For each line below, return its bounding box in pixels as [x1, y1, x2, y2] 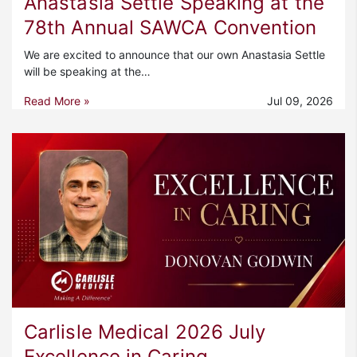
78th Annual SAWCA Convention [24, 15, 317, 39]
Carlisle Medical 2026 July [24, 320, 266, 344]
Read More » [24, 93, 90, 108]
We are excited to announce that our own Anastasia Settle [24, 47, 325, 61]
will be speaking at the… [24, 64, 151, 78]
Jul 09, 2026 [267, 93, 333, 108]
